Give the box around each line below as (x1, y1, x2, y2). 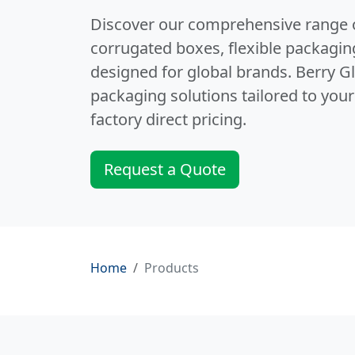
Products (144, 258, 199, 277)
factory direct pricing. (90, 108, 246, 130)
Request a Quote (104, 158, 226, 180)
